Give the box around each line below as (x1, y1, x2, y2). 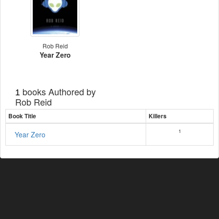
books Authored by (20, 85, 96, 98)
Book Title (8, 112, 36, 120)
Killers (149, 112, 167, 120)
